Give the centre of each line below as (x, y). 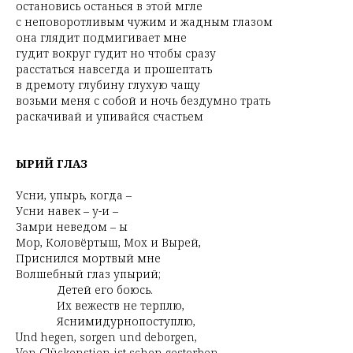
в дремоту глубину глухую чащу (108, 85)
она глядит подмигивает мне (101, 37)
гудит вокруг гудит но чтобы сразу (116, 53)
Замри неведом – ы (72, 227)
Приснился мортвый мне (88, 258)
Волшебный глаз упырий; (88, 274)
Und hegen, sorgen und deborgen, (106, 337)
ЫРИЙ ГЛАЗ (52, 163)
